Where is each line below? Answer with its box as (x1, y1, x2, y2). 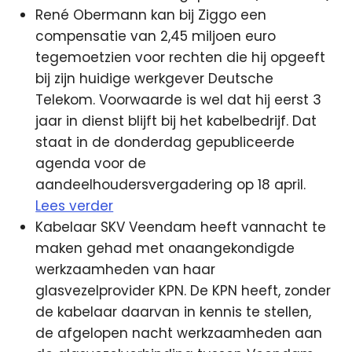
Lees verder (35, 196, 114, 215)
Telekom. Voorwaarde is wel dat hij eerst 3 (35, 90, 322, 109)
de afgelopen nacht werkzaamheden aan (35, 323, 323, 343)
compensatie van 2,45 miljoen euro (35, 26, 277, 46)
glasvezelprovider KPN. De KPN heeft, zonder (35, 280, 332, 300)
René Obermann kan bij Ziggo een (35, 5, 267, 24)
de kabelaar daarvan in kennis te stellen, (35, 302, 312, 321)
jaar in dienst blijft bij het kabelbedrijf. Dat (35, 111, 317, 130)
